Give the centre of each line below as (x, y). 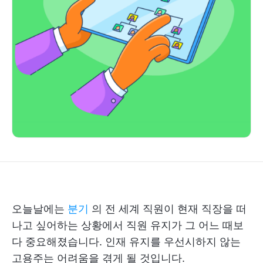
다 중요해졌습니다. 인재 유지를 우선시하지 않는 (126, 242)
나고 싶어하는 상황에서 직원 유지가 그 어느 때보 (128, 225)
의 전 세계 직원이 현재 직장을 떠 (168, 209)
